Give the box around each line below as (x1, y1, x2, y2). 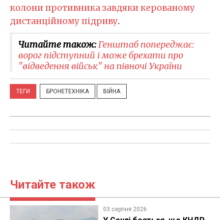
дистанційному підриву (10, 15, 118, 27)
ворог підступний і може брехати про (18, 49, 183, 61)
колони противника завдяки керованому (10, 2, 195, 13)
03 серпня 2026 (103, 205, 147, 213)
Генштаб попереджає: (98, 38, 194, 50)
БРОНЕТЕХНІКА (46, 87, 89, 95)
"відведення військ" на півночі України (18, 60, 182, 72)
